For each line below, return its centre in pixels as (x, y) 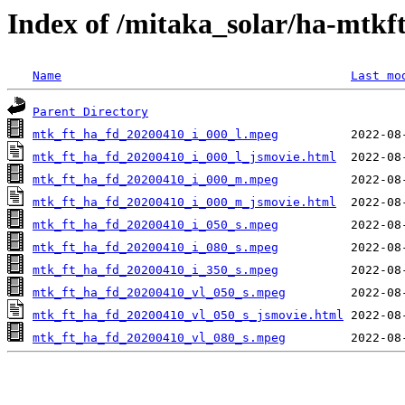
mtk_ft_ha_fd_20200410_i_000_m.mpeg (155, 180)
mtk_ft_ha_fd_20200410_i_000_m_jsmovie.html (184, 202)
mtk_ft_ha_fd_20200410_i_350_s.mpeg (155, 270)
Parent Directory (90, 112)
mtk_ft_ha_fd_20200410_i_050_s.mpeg (155, 225)
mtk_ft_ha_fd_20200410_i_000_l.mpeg (155, 135)
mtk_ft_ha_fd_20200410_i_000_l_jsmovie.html (184, 157)
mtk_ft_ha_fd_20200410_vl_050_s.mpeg (159, 293)
